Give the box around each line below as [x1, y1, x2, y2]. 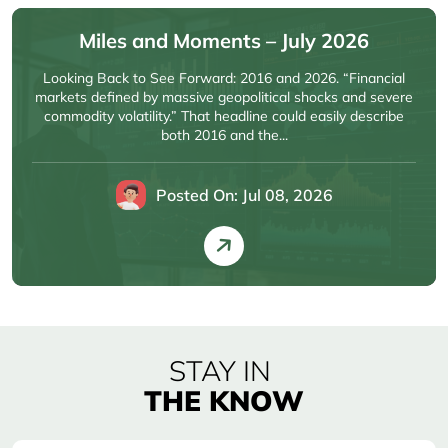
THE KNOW [144, 383, 304, 418]
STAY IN [169, 353, 271, 388]
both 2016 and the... [160, 126, 288, 144]
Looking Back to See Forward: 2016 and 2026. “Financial [43, 69, 405, 87]
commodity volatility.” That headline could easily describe [44, 107, 404, 125]
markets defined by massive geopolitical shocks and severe [35, 88, 413, 106]
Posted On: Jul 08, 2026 [155, 185, 333, 205]
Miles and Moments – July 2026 [79, 28, 369, 53]
